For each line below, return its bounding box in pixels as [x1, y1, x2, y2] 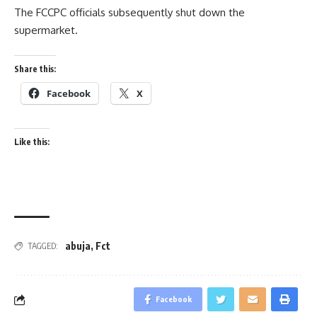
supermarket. [14, 23, 78, 37]
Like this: [14, 137, 50, 147]
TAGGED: [28, 240, 58, 251]
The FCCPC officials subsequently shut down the [14, 6, 245, 19]
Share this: [14, 63, 56, 74]
